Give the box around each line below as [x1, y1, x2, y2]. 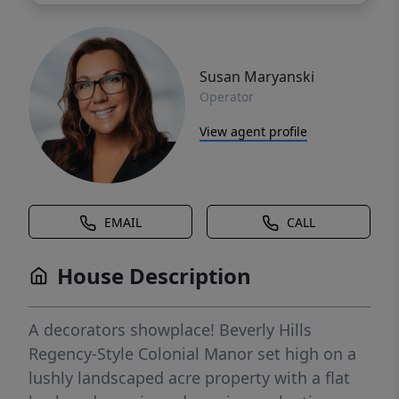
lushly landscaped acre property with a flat [28, 367, 350, 389]
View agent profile [199, 122, 307, 140]
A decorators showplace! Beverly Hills [28, 319, 312, 341]
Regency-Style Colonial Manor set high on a [28, 343, 356, 365]
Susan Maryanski [199, 66, 314, 86]
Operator [199, 87, 254, 105]
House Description [57, 261, 251, 291]
